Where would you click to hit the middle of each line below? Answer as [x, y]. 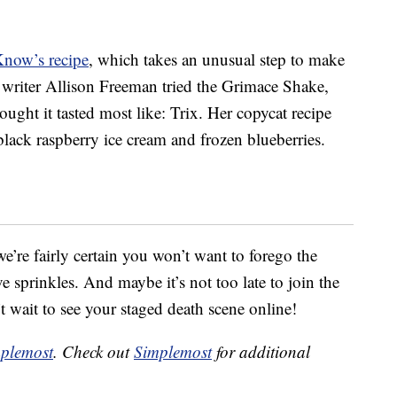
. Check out [93, 352]
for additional [261, 352]
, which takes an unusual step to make [217, 59]
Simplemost [173, 352]
